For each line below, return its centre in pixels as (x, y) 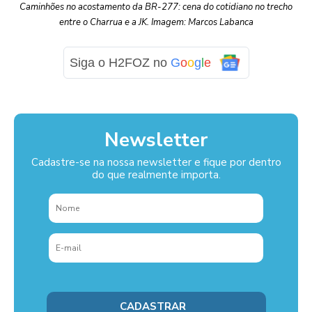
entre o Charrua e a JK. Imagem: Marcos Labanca (156, 22)
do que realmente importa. (156, 174)
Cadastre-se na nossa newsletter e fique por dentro (156, 162)
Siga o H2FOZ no (120, 62)
